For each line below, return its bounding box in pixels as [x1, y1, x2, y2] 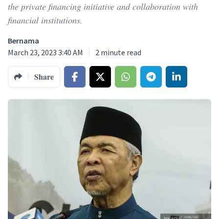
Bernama [8, 36, 39, 45]
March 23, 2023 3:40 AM [8, 47, 83, 57]
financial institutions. [8, 14, 83, 26]
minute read [101, 47, 141, 57]
